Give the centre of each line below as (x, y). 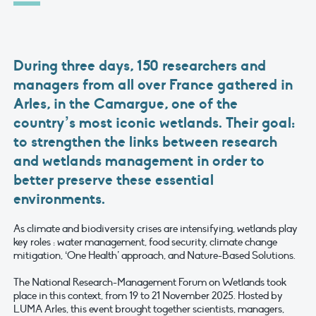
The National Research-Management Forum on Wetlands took (150, 282)
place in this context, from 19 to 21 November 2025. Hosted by (148, 296)
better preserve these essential (114, 180)
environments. (59, 199)
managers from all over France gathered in (153, 85)
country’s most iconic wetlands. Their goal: (154, 123)
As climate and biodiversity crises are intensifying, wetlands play (156, 229)
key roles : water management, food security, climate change (145, 242)
